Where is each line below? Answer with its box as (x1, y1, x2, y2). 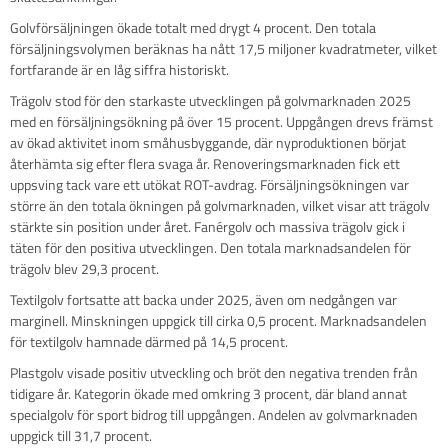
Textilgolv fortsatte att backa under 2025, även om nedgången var (10, 289, 397, 311)
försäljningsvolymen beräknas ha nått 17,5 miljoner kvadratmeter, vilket (10, 38, 437, 60)
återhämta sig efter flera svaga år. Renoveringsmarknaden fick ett (10, 153, 400, 175)
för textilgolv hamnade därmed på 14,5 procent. (10, 331, 288, 353)
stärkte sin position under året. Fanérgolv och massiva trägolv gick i (10, 216, 405, 238)
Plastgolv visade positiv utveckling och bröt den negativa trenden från (10, 362, 418, 384)
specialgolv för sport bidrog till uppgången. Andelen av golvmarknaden (10, 404, 418, 426)
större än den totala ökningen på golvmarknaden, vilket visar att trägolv (10, 195, 430, 217)
